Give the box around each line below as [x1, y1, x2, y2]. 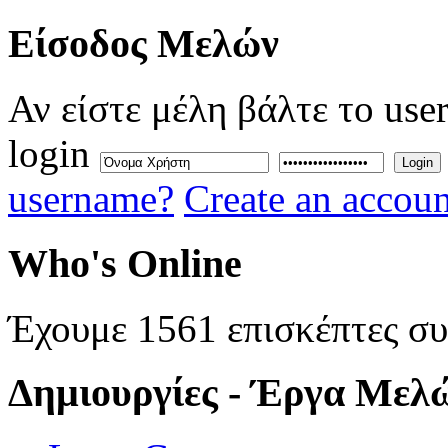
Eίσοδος [8, 21, 147, 67]
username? [8, 177, 174, 221]
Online [117, 240, 242, 286]
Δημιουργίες [8, 370, 218, 416]
